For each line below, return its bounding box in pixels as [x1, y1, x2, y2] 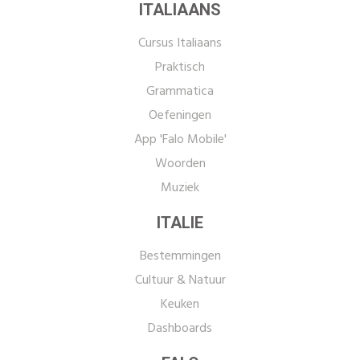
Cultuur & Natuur [134, 270, 226, 291]
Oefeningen [149, 105, 211, 126]
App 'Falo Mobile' [133, 129, 227, 150]
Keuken [161, 294, 199, 315]
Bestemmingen [139, 246, 221, 267]
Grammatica [146, 81, 214, 102]
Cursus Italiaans [138, 33, 222, 54]
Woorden [154, 153, 206, 174]
